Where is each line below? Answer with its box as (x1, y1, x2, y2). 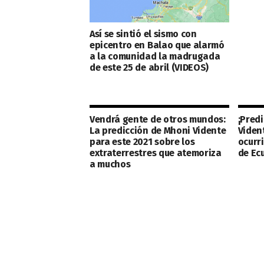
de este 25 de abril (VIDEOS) (90, 61, 209, 73)
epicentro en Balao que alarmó (90, 39, 225, 51)
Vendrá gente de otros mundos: (90, 114, 226, 125)
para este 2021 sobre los (90, 136, 195, 147)
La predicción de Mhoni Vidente (90, 125, 226, 136)
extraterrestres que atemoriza (90, 147, 222, 159)
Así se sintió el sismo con (90, 28, 197, 39)
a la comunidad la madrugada (90, 50, 220, 62)
